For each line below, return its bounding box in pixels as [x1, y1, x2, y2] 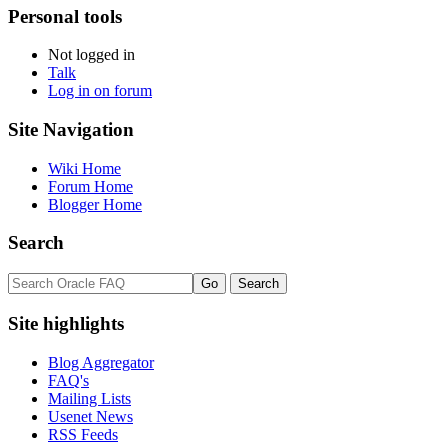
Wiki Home [48, 159, 121, 177]
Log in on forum [48, 82, 152, 100]
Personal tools [8, 5, 122, 27]
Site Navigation [8, 118, 134, 140]
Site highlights [8, 312, 124, 334]
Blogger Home [48, 195, 142, 213]
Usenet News [48, 407, 133, 425]
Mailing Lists [48, 389, 131, 407]
